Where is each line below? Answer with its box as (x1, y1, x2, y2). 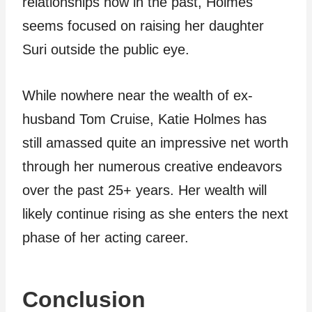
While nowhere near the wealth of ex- (22, 88, 253, 103)
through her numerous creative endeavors (22, 159, 282, 174)
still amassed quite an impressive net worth (22, 135, 288, 150)
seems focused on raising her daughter (22, 18, 264, 33)
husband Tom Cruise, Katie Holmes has (22, 111, 267, 127)
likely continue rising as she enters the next (22, 206, 288, 221)
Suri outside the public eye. (22, 42, 189, 57)
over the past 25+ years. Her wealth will (22, 182, 267, 198)
